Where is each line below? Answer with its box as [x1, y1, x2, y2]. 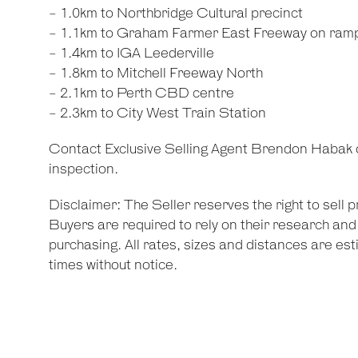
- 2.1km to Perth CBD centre [48, 86, 234, 101]
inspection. [48, 161, 118, 177]
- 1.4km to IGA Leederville [48, 46, 214, 62]
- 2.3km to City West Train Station [48, 105, 266, 121]
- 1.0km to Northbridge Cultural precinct [48, 6, 303, 22]
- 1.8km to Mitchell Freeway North [48, 66, 263, 82]
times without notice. [48, 257, 177, 273]
